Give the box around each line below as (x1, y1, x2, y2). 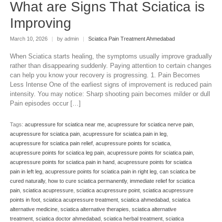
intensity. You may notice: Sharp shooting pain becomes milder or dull (10, 90, 210, 98)
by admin (55, 35, 80, 42)
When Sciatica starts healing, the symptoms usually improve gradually (10, 53, 212, 60)
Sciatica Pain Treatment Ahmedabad (88, 35, 175, 42)
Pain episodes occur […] (10, 100, 81, 108)
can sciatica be (160, 168, 196, 175)
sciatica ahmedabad (121, 197, 169, 203)
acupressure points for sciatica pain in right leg (45, 168, 157, 175)
